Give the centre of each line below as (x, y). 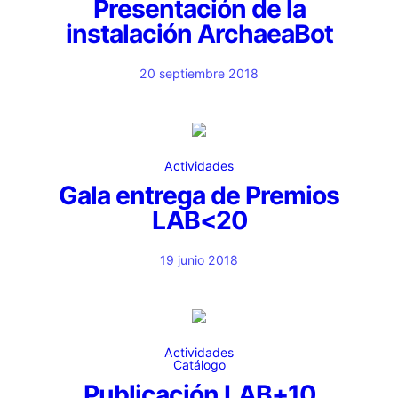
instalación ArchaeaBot (199, 34)
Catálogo (199, 365)
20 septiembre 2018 (199, 73)
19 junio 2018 (199, 260)
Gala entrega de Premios (199, 195)
